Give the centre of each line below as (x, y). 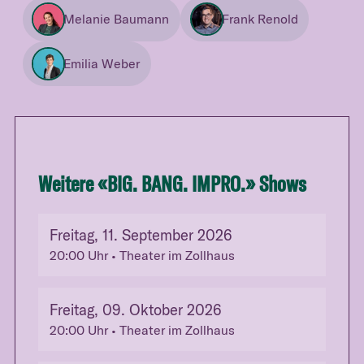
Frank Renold (260, 18)
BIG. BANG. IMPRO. (176, 184)
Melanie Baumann (117, 18)
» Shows (275, 184)
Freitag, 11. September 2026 (140, 236)
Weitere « (72, 184)
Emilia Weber (102, 63)
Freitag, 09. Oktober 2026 (135, 310)
